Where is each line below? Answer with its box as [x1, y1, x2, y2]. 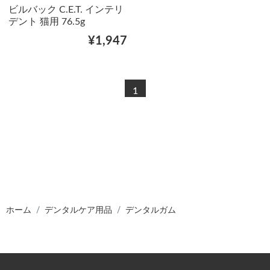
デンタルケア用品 [45, 206, 112, 215]
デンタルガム [125, 206, 176, 215]
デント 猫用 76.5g [8, 16, 85, 27]
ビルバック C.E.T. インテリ [8, 4, 124, 14]
